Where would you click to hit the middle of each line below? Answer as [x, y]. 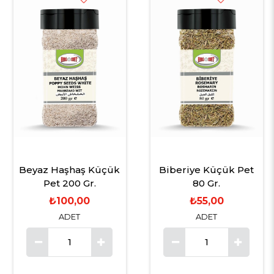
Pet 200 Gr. [69, 183]
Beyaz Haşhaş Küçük [70, 169]
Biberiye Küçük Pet [207, 169]
